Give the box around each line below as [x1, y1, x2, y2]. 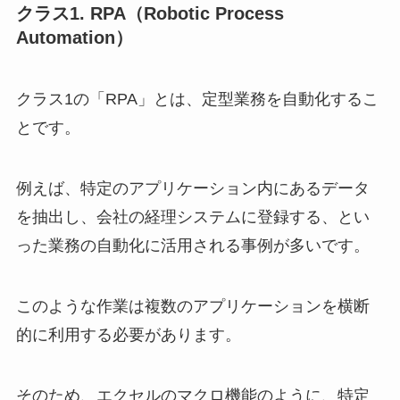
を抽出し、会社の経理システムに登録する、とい [15, 208, 370, 227]
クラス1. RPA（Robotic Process [15, 4, 284, 24]
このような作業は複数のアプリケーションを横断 [15, 297, 370, 316]
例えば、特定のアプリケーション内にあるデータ [15, 179, 370, 198]
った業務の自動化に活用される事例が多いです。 [15, 237, 370, 255]
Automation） [15, 28, 133, 48]
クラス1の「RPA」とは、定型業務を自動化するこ [15, 90, 379, 109]
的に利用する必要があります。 [15, 326, 241, 345]
